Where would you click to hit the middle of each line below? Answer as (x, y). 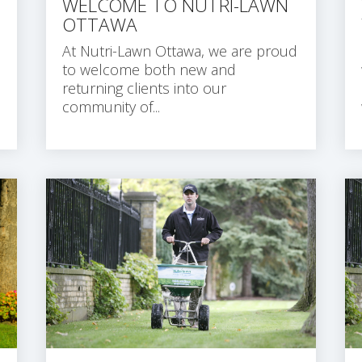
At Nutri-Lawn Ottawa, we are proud (180, 51)
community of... (111, 106)
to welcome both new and (149, 69)
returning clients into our (144, 88)
